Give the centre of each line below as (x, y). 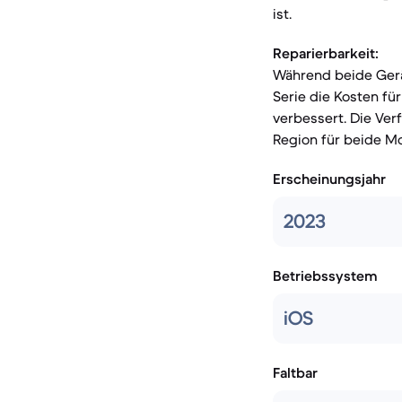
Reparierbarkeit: (326, 53)
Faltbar (295, 372)
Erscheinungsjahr (329, 179)
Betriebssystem (325, 275)
